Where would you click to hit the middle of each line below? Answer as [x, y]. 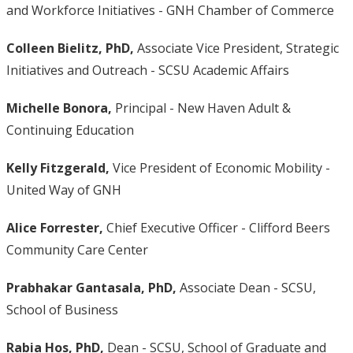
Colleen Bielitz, [54, 48]
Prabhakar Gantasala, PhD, [91, 288]
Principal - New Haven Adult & [203, 108]
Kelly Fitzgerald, [58, 168]
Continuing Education [70, 130]
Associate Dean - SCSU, [246, 288]
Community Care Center [78, 250]
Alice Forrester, [54, 228]
